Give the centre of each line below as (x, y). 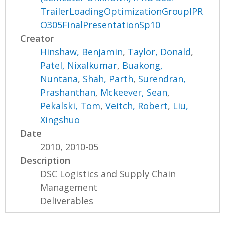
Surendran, (162, 79)
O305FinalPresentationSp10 (100, 24)
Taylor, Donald (159, 51)
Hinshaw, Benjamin (82, 51)
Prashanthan (68, 92)
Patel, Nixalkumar (79, 65)
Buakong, (143, 65)
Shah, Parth (108, 79)
